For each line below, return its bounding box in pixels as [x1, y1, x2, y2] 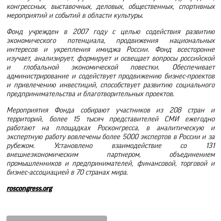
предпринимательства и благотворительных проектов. [6, 90, 175, 98]
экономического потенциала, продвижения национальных [6, 37, 215, 45]
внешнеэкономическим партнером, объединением [6, 150, 215, 158]
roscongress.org [6, 184, 52, 192]
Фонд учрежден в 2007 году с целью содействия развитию [6, 28, 215, 36]
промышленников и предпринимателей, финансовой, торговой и [6, 159, 215, 167]
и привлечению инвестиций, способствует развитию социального [6, 81, 215, 89]
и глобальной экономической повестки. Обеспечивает [6, 64, 215, 72]
